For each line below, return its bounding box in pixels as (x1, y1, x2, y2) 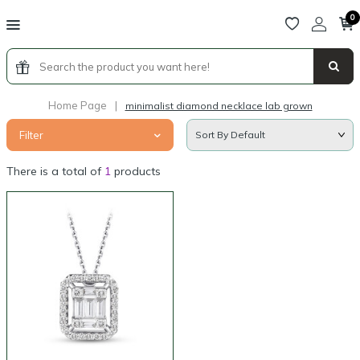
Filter (19, 128, 43, 141)
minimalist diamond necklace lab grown (125, 99, 313, 112)
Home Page (47, 99, 107, 112)
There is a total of (6, 164, 104, 178)
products (111, 164, 161, 178)
